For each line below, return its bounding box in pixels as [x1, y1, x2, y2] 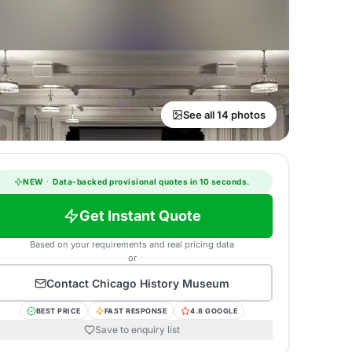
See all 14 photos [183, 108, 266, 121]
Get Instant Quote [79, 207, 201, 224]
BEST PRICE [35, 306, 81, 315]
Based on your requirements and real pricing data [30, 239, 234, 250]
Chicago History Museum [92, 276, 229, 290]
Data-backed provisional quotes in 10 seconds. [50, 177, 250, 186]
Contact [46, 276, 92, 290]
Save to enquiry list [95, 324, 180, 335]
